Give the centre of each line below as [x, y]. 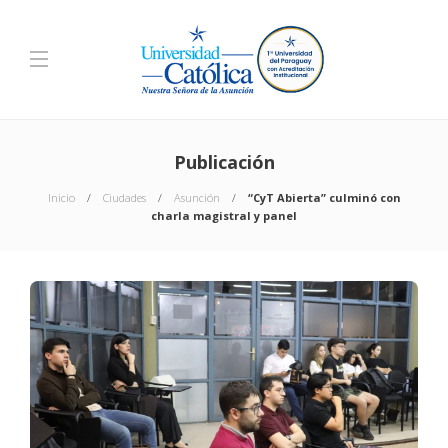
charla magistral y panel [224, 215]
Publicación [224, 162]
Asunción [196, 197]
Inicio [61, 197]
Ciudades [124, 197]
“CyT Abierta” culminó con [324, 197]
